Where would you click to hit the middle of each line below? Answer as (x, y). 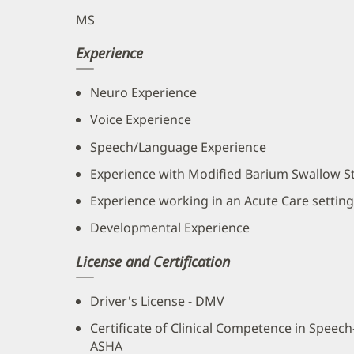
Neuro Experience (143, 93)
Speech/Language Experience (178, 147)
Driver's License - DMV (157, 301)
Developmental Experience (170, 228)
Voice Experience (141, 120)
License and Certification (153, 261)
